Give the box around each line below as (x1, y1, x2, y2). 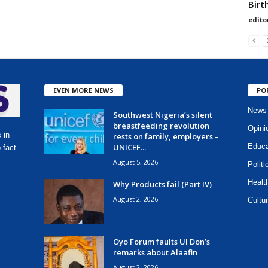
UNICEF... (112, 141, 146, 153)
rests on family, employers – (112, 130, 219, 142)
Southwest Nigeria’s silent (112, 109, 212, 120)
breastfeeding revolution (112, 120, 209, 131)
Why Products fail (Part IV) (112, 178, 212, 190)
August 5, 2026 (112, 157, 158, 166)
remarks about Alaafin (112, 246, 197, 258)
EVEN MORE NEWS (53, 85, 114, 95)
